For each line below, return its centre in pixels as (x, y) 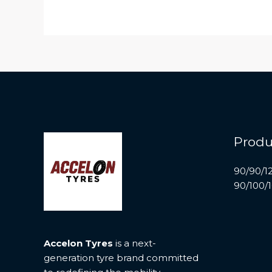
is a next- (134, 243)
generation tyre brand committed (121, 258)
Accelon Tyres (78, 243)
